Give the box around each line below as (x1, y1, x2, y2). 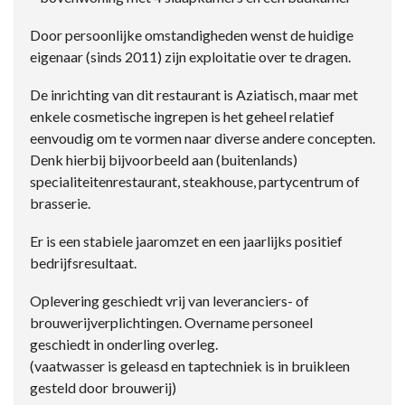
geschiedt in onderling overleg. (30, 335, 218, 353)
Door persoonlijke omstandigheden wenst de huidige (30, 26, 353, 44)
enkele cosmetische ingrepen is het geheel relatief (30, 108, 334, 126)
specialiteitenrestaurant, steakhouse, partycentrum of (30, 173, 360, 191)
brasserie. (30, 194, 90, 212)
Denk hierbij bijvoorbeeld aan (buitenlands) (30, 151, 297, 169)
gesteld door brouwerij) (30, 379, 176, 397)
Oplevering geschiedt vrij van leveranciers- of (30, 292, 309, 310)
